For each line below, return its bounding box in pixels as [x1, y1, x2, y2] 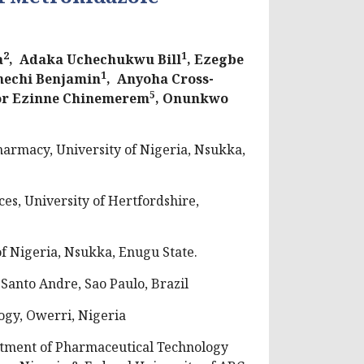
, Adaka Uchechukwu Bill [9, 50, 181, 68]
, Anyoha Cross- [106, 69, 214, 88]
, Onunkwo [155, 89, 228, 107]
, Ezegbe [187, 50, 244, 68]
